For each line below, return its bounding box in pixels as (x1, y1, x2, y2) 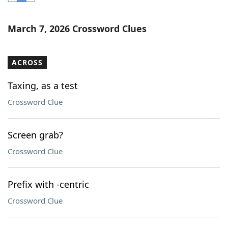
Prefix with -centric (8, 178, 89, 190)
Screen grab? (8, 129, 63, 141)
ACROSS (12, 58, 43, 67)
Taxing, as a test (8, 79, 78, 92)
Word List (28, 7, 67, 18)
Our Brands (28, 63, 73, 74)
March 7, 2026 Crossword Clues (8, 22, 147, 35)
